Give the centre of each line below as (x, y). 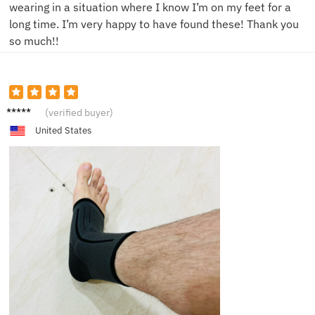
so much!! (34, 40)
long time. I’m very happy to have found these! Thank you (154, 24)
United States (63, 130)
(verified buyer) (79, 112)
